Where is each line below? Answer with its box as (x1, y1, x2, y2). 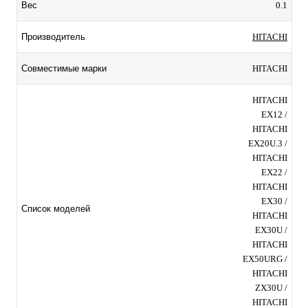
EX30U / (255, 225, 287, 235)
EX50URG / (243, 254, 287, 264)
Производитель (21, 32, 85, 43)
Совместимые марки (21, 63, 107, 74)
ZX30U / (255, 283, 287, 293)
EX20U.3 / (248, 138, 287, 148)
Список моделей (21, 203, 90, 214)
